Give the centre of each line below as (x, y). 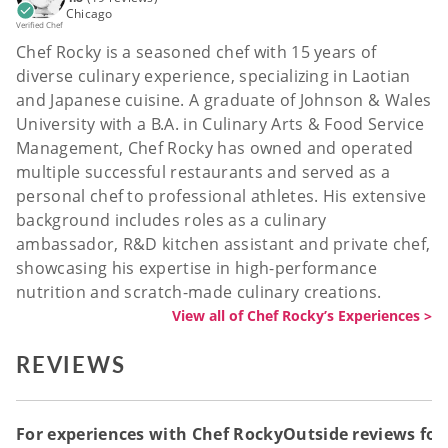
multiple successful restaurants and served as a (203, 172)
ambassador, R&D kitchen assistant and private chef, (223, 244)
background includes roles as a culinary (171, 220)
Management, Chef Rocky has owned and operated (215, 148)
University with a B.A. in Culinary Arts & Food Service (220, 124)
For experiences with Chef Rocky (149, 434)
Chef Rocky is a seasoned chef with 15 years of (196, 52)
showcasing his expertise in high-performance (197, 268)
